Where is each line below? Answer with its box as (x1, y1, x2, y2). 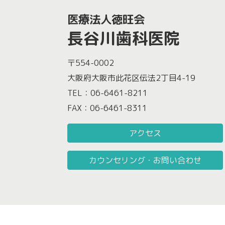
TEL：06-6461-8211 (67, 87, 148, 99)
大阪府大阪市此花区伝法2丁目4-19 (67, 72, 196, 84)
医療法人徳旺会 (67, 11, 145, 27)
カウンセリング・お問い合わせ (89, 155, 202, 166)
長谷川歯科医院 (67, 27, 180, 49)
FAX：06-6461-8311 (67, 102, 148, 114)
